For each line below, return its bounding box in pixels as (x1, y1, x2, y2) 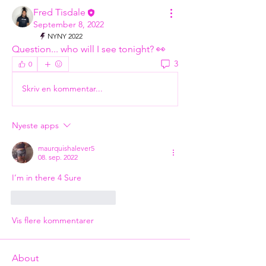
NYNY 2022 (47, 31, 83, 40)
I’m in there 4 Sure (12, 172, 84, 183)
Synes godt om (28, 192, 76, 202)
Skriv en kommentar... (22, 83, 103, 94)
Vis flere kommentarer (12, 214, 94, 226)
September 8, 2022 (33, 18, 104, 30)
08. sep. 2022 (38, 152, 78, 161)
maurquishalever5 (38, 143, 94, 153)
